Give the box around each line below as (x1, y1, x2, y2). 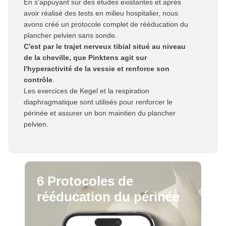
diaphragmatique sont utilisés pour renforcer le (24, 98, 173, 106)
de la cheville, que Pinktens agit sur (24, 53, 147, 62)
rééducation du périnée (37, 189, 180, 204)
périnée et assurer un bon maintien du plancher (24, 109, 176, 117)
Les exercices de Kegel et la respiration (24, 87, 149, 95)
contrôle (24, 76, 52, 84)
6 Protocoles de (37, 174, 133, 189)
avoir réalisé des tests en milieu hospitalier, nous (24, 9, 178, 17)
